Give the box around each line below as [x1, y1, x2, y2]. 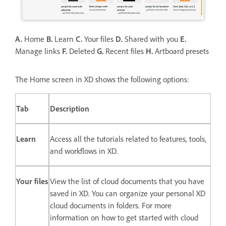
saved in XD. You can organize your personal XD [50, 188, 205, 198]
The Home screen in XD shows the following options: [15, 74, 189, 84]
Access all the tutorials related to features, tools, [50, 133, 206, 144]
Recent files [103, 45, 146, 56]
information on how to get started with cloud [50, 212, 198, 222]
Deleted [67, 45, 97, 56]
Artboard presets [153, 45, 211, 56]
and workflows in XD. [50, 145, 120, 156]
